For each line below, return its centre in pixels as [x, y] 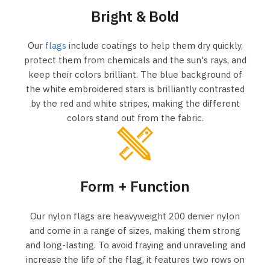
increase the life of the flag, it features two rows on [135, 259]
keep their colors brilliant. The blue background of [135, 75]
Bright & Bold [135, 17]
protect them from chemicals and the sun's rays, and [135, 60]
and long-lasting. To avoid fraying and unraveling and [135, 245]
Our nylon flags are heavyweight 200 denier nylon [135, 216]
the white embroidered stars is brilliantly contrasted [135, 89]
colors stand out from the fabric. [135, 118]
